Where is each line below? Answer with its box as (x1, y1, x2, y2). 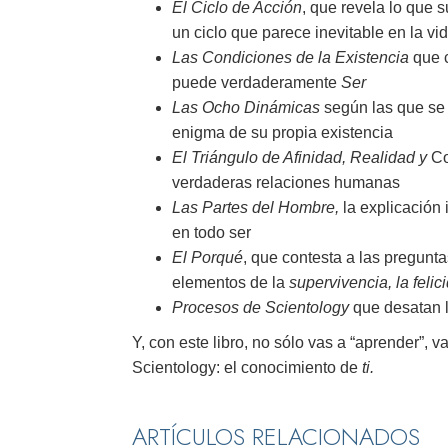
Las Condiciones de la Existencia (172, 49, 409, 67)
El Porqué (172, 249, 243, 267)
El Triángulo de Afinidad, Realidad (172, 149, 415, 167)
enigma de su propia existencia (172, 124, 393, 142)
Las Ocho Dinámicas (172, 99, 320, 117)
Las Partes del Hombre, (172, 199, 339, 217)
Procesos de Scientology (172, 299, 349, 317)
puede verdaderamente (172, 74, 341, 92)
